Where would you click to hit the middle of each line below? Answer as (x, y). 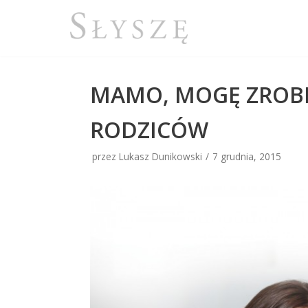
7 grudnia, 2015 (247, 157)
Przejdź (33, 16)
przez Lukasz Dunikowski (147, 157)
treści (28, 52)
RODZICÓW (150, 130)
